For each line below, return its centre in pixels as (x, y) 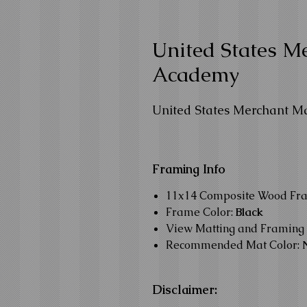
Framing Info (189, 169)
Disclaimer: (185, 290)
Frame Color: (201, 212)
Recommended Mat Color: (234, 245)
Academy (196, 74)
